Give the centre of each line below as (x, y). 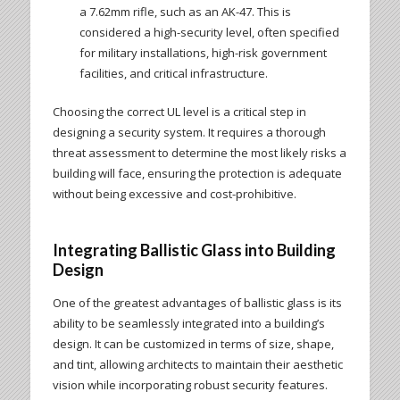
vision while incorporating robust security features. (190, 385)
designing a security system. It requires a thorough (189, 133)
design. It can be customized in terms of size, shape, (193, 344)
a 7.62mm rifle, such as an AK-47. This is (185, 12)
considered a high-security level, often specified (209, 33)
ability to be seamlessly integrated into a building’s (188, 324)
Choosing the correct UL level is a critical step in (179, 112)
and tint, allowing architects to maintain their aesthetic (197, 365)
